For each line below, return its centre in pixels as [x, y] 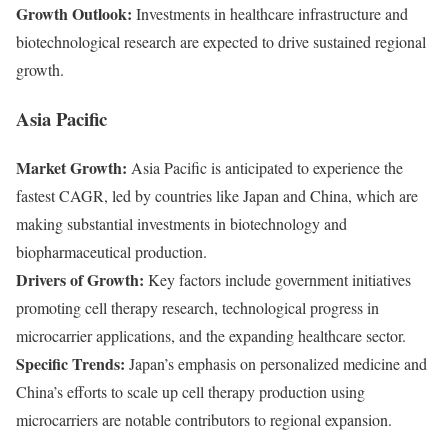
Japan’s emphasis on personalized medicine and [276, 363]
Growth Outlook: [74, 14]
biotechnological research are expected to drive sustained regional [221, 42]
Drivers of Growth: [80, 279]
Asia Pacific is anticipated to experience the [265, 167]
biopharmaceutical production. [111, 251]
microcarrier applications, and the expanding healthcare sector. [211, 335]
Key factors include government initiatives [277, 279]
